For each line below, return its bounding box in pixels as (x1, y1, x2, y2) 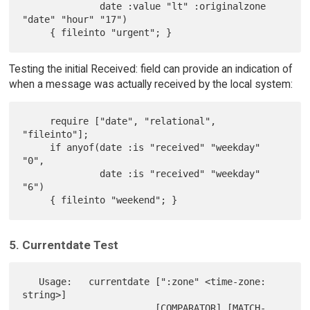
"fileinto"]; (22, 129, 89, 140)
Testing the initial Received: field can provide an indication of (8, 62, 293, 76)
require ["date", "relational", (22, 116, 51, 127)
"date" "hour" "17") (22, 14, 128, 26)
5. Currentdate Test (8, 238, 118, 252)
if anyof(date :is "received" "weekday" (22, 142, 51, 154)
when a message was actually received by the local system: (8, 77, 293, 91)
